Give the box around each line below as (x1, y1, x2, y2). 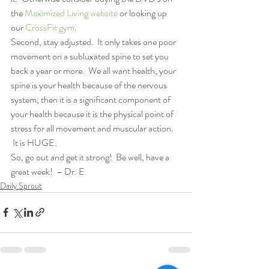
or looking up (118, 5, 169, 20)
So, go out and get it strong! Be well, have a (11, 150, 171, 164)
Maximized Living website (25, 5, 118, 20)
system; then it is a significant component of (11, 92, 172, 106)
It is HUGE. (11, 135, 57, 150)
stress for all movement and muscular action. (11, 121, 175, 135)
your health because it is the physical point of (11, 106, 175, 121)
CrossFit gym (25, 20, 74, 34)
